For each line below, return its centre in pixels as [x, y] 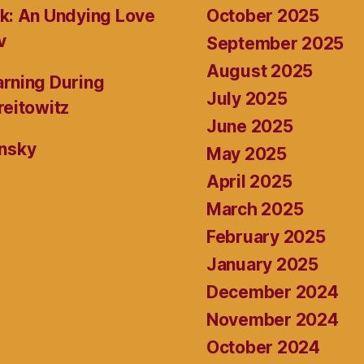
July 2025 [247, 98]
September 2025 [275, 43]
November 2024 [273, 319]
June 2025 [250, 126]
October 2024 [263, 347]
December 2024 [273, 292]
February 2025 [266, 236]
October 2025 [263, 15]
